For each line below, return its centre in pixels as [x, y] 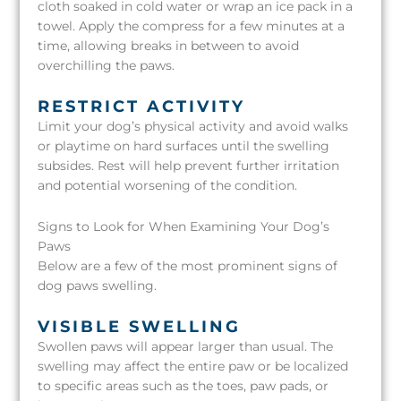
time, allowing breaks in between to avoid [169, 46]
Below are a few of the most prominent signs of [188, 266]
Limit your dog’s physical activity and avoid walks [193, 127]
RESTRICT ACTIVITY [142, 107]
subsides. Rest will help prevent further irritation [189, 166]
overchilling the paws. [107, 66]
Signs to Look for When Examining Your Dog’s [184, 227]
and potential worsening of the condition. [168, 186]
